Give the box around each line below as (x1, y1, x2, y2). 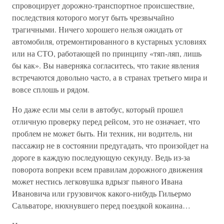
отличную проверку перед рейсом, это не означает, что (12, 116, 200, 126)
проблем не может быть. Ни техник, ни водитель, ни (12, 128, 192, 138)
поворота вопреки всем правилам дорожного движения (12, 164, 202, 174)
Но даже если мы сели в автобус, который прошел (12, 104, 183, 114)
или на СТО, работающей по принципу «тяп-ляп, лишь (12, 48, 201, 58)
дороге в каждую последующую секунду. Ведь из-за (12, 152, 190, 162)
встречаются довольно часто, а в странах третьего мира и (12, 72, 207, 82)
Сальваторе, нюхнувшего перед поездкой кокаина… (12, 200, 190, 210)
